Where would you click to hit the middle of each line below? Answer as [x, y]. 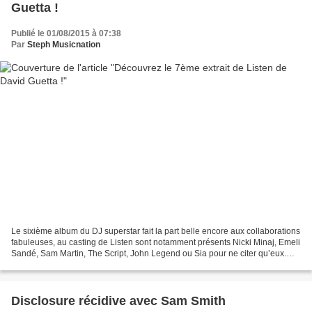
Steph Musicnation [64, 45]
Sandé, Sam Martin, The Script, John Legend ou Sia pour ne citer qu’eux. [149, 253]
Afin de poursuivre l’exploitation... [74, 264]
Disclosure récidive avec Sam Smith [118, 301]
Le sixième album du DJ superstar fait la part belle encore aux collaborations [156, 231]
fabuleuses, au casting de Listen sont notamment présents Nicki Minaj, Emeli [156, 242]
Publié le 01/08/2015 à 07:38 [66, 34]
